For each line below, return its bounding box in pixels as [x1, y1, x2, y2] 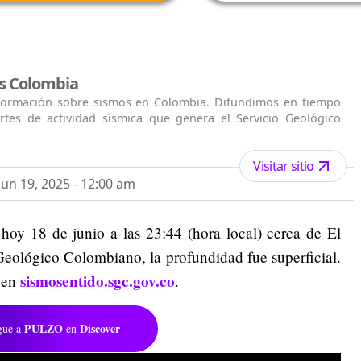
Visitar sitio [253, 156, 314, 175]
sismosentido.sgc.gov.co [20, 269, 175, 293]
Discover [80, 319, 120, 337]
